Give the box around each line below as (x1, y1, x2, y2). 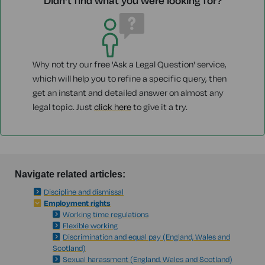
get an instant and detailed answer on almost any (32, 87, 224, 99)
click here (93, 101, 131, 113)
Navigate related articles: (15, 169, 125, 180)
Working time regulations (63, 209, 148, 219)
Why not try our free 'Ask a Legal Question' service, (32, 59, 227, 70)
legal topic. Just (32, 101, 94, 113)
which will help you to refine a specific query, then (32, 73, 227, 85)
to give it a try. (131, 101, 188, 113)
